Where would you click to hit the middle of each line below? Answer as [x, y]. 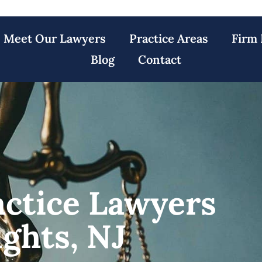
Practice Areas [169, 38]
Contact [160, 59]
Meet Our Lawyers [55, 38]
